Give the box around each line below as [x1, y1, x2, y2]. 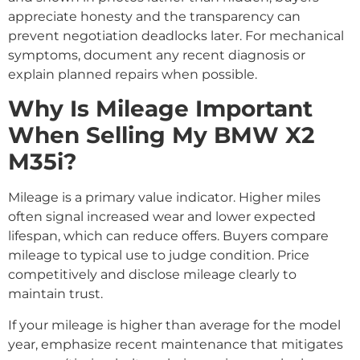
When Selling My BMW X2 [8, 121, 315, 149]
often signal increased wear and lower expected [8, 209, 316, 225]
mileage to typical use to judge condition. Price [8, 247, 309, 264]
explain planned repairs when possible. [8, 66, 257, 82]
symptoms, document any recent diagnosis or [8, 47, 305, 63]
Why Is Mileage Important [8, 95, 313, 123]
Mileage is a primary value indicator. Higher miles [8, 190, 321, 206]
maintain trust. [8, 286, 103, 302]
